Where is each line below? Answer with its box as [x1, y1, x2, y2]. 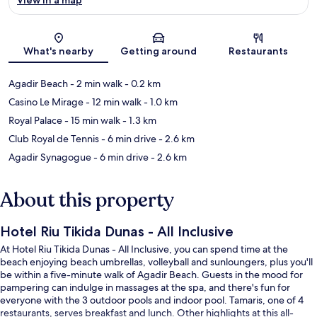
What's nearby [23, 44, 94, 57]
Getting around [120, 44, 197, 57]
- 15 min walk [62, 113, 120, 127]
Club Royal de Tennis [8, 132, 99, 145]
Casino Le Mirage [8, 95, 83, 108]
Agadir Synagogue [8, 150, 91, 163]
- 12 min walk [83, 95, 142, 108]
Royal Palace [8, 113, 62, 127]
